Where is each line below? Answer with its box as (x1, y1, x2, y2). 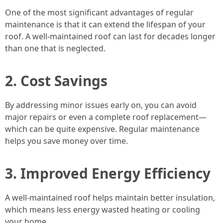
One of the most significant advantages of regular (5, 7, 194, 18)
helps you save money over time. (5, 135, 128, 146)
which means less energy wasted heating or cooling (5, 204, 200, 215)
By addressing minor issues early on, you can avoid (5, 100, 197, 111)
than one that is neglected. (5, 43, 106, 54)
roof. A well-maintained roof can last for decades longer (5, 31, 216, 42)
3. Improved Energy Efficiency (5, 164, 211, 183)
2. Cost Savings (5, 71, 108, 90)
